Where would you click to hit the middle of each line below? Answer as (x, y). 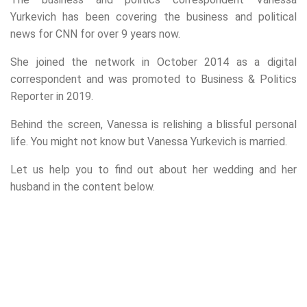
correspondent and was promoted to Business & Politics (153, 79)
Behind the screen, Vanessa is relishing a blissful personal (153, 124)
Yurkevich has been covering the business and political (153, 17)
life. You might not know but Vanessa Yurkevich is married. (149, 142)
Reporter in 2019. (52, 96)
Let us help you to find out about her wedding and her (153, 170)
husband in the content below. (83, 187)
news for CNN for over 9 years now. (95, 34)
